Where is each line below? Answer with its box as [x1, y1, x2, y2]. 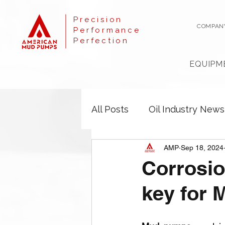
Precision [73, 15, 123, 24]
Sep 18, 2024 [181, 143, 223, 152]
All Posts [91, 103, 129, 115]
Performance [73, 26, 141, 35]
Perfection [73, 36, 129, 45]
